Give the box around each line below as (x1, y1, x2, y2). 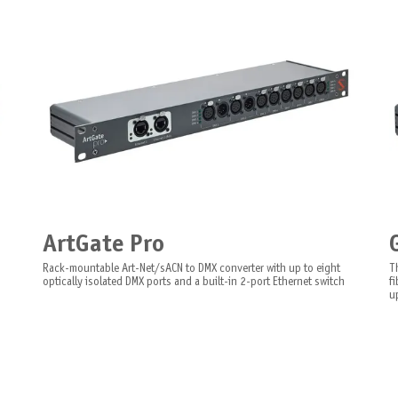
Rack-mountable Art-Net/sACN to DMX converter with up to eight (42, 263, 340, 275)
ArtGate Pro (42, 233, 164, 257)
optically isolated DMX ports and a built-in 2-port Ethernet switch (42, 276, 345, 289)
